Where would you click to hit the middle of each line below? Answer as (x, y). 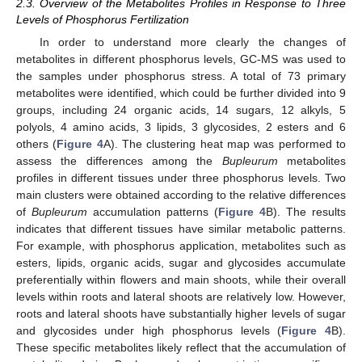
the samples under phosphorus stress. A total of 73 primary (181, 76)
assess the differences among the (119, 160)
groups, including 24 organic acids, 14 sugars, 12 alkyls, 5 (181, 109)
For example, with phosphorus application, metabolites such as (181, 245)
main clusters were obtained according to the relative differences (181, 194)
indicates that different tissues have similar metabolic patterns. (181, 228)
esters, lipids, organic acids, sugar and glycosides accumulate (181, 262)
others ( (37, 143)
